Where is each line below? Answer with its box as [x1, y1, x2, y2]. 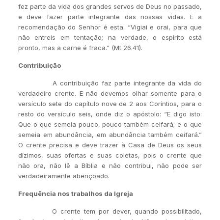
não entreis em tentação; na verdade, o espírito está [18, 33, 202, 41]
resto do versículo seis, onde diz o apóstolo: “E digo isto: [18, 110, 202, 118]
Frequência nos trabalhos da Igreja [18, 190, 133, 197]
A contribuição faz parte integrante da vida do [18, 79, 202, 87]
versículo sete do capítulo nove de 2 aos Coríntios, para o [18, 100, 202, 108]
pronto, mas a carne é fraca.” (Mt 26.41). [18, 44, 142, 52]
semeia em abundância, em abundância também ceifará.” [18, 131, 202, 138]
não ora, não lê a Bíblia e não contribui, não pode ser [18, 162, 202, 169]
